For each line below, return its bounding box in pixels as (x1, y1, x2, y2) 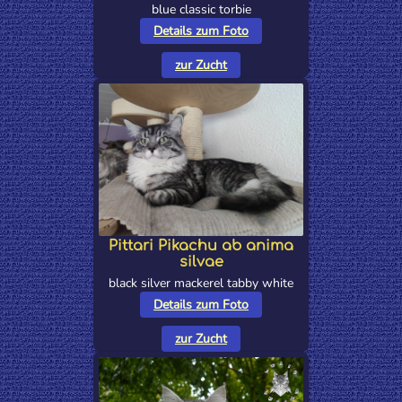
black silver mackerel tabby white (109, 275, 293, 293)
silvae (179, 254, 223, 271)
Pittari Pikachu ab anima (109, 238, 293, 255)
